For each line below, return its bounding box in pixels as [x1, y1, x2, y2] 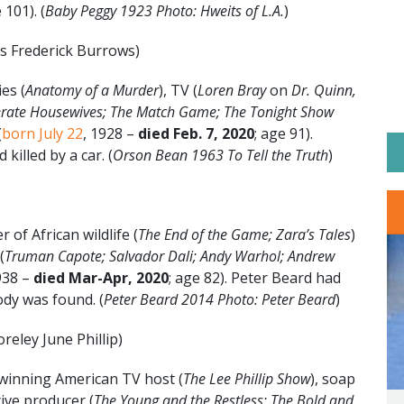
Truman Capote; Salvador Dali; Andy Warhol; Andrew [5, 245, 335, 266]
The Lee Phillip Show [183, 368, 310, 389]
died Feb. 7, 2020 [138, 123, 254, 143]
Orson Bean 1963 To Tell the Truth [113, 144, 328, 165]
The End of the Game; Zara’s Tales [138, 224, 351, 244]
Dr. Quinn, [291, 79, 356, 100]
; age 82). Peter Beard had [169, 267, 341, 288]
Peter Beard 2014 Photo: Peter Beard [104, 289, 335, 309]
